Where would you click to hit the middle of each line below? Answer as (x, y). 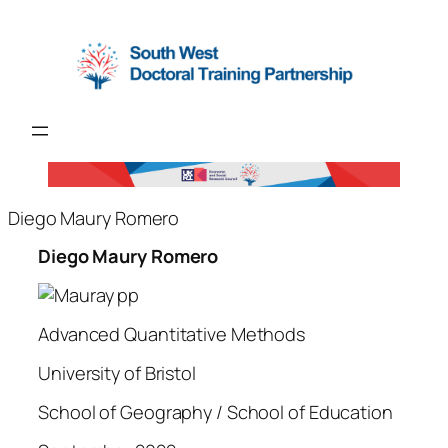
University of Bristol (117, 372)
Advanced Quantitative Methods (172, 334)
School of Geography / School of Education (215, 411)
